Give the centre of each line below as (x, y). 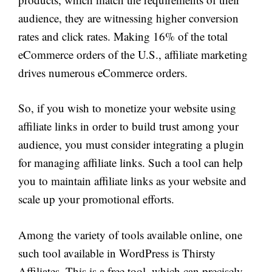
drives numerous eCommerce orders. (103, 72)
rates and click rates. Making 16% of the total (123, 36)
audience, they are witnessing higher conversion (128, 18)
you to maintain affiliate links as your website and (132, 181)
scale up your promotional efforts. (96, 199)
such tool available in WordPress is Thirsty (117, 253)
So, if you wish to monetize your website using (127, 108)
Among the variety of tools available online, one (130, 234)
